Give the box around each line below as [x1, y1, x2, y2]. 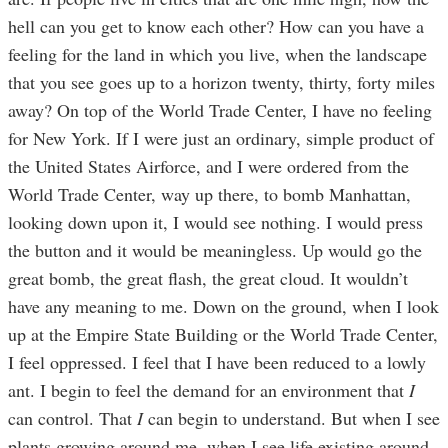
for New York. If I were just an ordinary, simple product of [8, 125, 434, 150]
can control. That [8, 405, 137, 430]
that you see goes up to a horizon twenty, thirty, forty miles [8, 69, 435, 94]
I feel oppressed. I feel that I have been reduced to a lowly [8, 349, 426, 374]
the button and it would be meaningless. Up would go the [8, 237, 422, 262]
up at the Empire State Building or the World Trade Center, [8, 321, 438, 346]
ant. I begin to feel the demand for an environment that [8, 377, 409, 402]
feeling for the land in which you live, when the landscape [8, 41, 427, 66]
